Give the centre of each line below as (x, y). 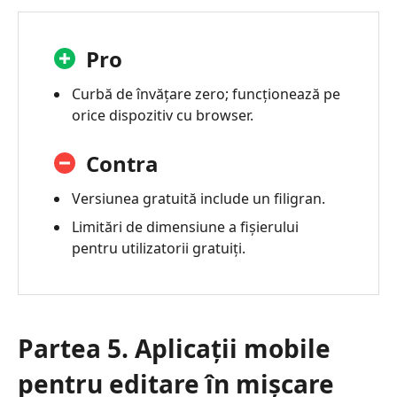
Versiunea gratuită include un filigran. (198, 198)
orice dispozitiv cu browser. (163, 115)
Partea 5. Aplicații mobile (174, 348)
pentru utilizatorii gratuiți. (159, 248)
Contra (122, 163)
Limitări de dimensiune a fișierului (185, 226)
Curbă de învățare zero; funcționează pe (206, 93)
